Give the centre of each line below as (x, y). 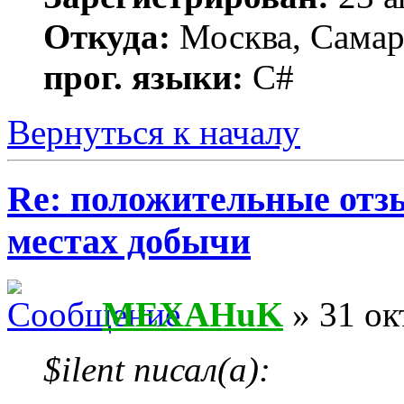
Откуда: (107, 36)
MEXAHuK (193, 315)
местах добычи (129, 242)
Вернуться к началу (154, 132)
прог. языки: (143, 77)
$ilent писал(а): (157, 370)
